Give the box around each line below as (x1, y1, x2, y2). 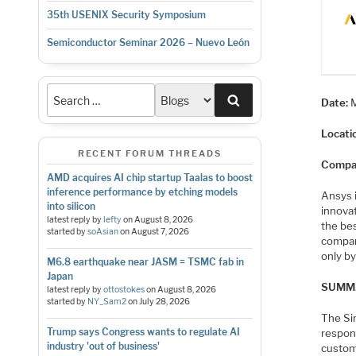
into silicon (46, 199, 95, 212)
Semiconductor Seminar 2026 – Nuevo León (46, 37, 250, 49)
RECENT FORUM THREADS (77, 148, 222, 160)
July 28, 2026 (138, 296, 190, 307)
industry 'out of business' (46, 339, 160, 352)
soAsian (87, 226, 118, 237)
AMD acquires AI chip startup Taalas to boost (46, 171, 253, 184)
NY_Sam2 (87, 296, 126, 307)
